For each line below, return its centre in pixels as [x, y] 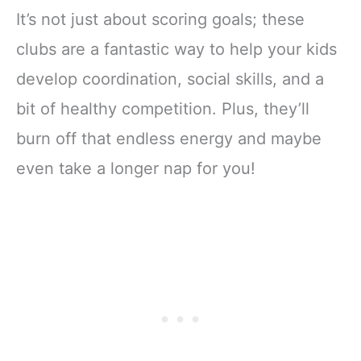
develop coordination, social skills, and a [170, 79]
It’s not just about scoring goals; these [160, 20]
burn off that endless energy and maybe [169, 139]
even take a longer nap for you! [136, 169]
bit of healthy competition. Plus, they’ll [163, 109]
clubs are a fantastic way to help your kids [176, 50]
